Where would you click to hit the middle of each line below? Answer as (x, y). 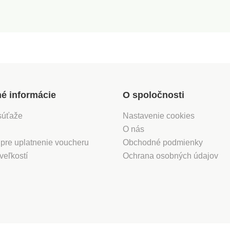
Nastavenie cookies (159, 116)
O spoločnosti (154, 95)
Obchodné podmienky (163, 142)
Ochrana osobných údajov (170, 156)
